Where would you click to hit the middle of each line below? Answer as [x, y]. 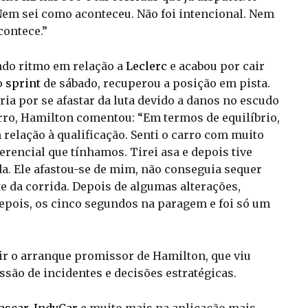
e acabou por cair [216, 66]
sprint [23, 83]
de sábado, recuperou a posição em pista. [155, 83]
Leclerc [146, 66]
